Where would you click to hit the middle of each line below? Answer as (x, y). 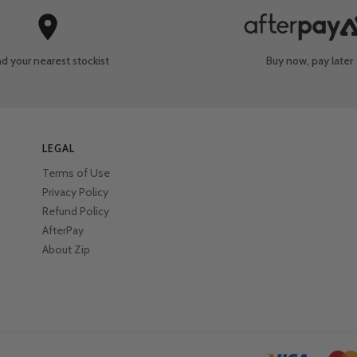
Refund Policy (76, 212)
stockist (90, 61)
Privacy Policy (76, 192)
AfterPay (63, 231)
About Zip (67, 250)
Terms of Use (76, 173)
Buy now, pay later (309, 61)
